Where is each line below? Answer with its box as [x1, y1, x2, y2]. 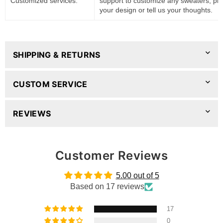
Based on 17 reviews [70, 182, 144, 191]
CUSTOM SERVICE [13, 79, 88, 90]
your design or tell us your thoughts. [100, 5, 213, 14]
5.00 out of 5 [115, 171, 159, 180]
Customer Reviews [55, 148, 168, 163]
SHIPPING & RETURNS [13, 50, 101, 60]
